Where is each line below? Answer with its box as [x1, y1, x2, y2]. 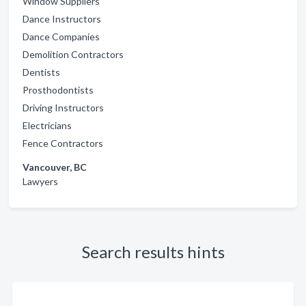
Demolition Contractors [23, 48, 124, 60]
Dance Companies [23, 30, 100, 42]
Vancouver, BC [23, 161, 87, 173]
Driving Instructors [23, 101, 104, 113]
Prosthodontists [23, 83, 94, 96]
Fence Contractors [23, 137, 103, 149]
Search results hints [81, 241, 225, 262]
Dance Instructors [23, 12, 101, 25]
